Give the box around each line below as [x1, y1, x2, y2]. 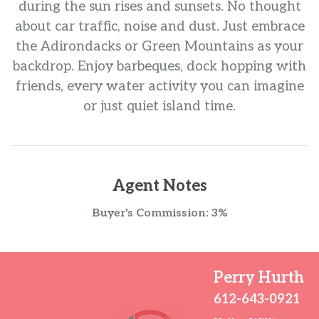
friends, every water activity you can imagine [15, 78, 304, 95]
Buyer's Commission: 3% [91, 206, 228, 220]
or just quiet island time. [83, 98, 236, 115]
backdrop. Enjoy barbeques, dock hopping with [13, 58, 306, 75]
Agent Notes [112, 176, 207, 195]
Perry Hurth [214, 268, 305, 287]
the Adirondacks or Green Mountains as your [16, 38, 303, 55]
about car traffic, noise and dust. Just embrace [14, 18, 305, 35]
